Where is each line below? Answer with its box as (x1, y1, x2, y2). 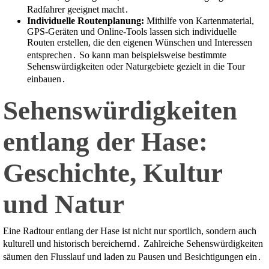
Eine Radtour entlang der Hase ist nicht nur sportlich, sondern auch (3, 226, 256, 237)
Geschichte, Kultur (3, 158, 222, 189)
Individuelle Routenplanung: (27, 16, 144, 26)
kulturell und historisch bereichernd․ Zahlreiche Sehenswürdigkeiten (3, 238, 263, 249)
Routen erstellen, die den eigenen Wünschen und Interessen (27, 37, 252, 48)
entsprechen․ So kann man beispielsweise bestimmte (27, 50, 226, 61)
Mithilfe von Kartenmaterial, (144, 16, 254, 26)
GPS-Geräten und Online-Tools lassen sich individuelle (27, 26, 237, 37)
